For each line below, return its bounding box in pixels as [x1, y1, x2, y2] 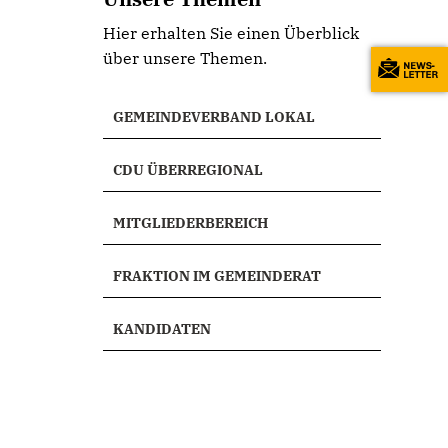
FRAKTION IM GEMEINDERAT [113, 267, 322, 285]
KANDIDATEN [113, 320, 212, 338]
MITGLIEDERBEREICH [113, 214, 269, 232]
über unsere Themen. [103, 48, 268, 68]
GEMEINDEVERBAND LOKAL [113, 108, 316, 126]
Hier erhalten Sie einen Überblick [103, 23, 360, 43]
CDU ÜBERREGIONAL [113, 161, 264, 179]
